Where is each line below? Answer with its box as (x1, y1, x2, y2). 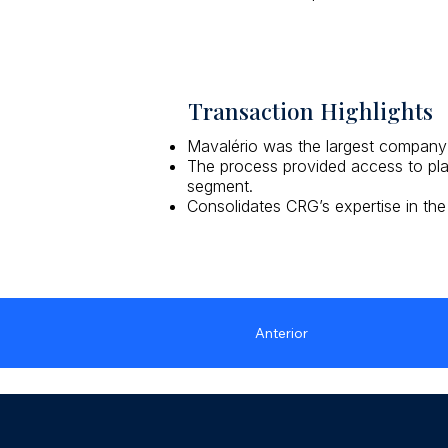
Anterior (254, 324, 308, 343)
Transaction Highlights (187, 94, 433, 126)
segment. (187, 175, 254, 196)
